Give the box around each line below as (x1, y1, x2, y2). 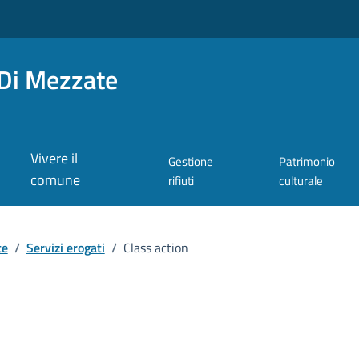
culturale (279, 171, 324, 191)
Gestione (168, 152, 214, 171)
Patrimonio (279, 152, 336, 171)
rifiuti (168, 171, 195, 191)
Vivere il (30, 147, 79, 170)
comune (30, 169, 81, 192)
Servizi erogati (26, 237, 105, 257)
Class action (123, 237, 188, 257)
